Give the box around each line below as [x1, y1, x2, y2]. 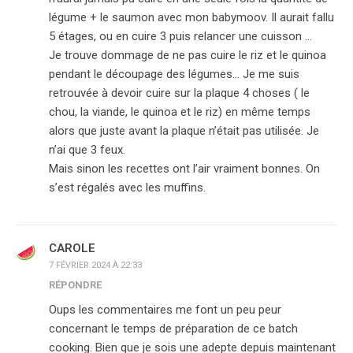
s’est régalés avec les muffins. [49, 180, 206, 195]
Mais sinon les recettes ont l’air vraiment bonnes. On [49, 162, 320, 176]
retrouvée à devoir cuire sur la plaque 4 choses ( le [49, 86, 310, 100]
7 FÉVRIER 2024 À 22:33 [49, 260, 142, 270]
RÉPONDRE [49, 279, 102, 291]
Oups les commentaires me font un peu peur [49, 303, 281, 317]
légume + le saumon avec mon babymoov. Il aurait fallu [49, 10, 334, 24]
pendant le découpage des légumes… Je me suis [49, 67, 299, 81]
